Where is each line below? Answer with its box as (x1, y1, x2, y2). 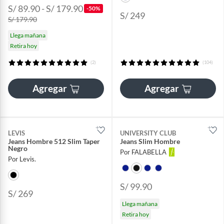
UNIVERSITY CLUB (120, 129, 176, 137)
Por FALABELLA (120, 148, 166, 156)
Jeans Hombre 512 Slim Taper (8, 137, 100, 146)
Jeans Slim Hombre (120, 137, 180, 146)
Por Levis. (8, 155, 36, 163)
